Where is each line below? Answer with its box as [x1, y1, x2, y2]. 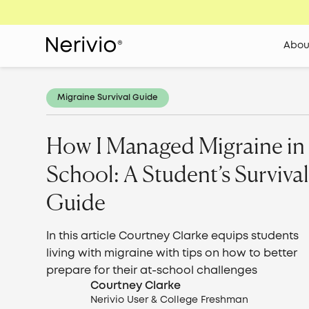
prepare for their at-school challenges [46, 266, 258, 276]
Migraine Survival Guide [57, 94, 159, 101]
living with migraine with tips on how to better [46, 248, 298, 259]
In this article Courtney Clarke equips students [46, 231, 299, 241]
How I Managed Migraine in [46, 132, 306, 159]
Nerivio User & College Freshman [90, 296, 249, 304]
